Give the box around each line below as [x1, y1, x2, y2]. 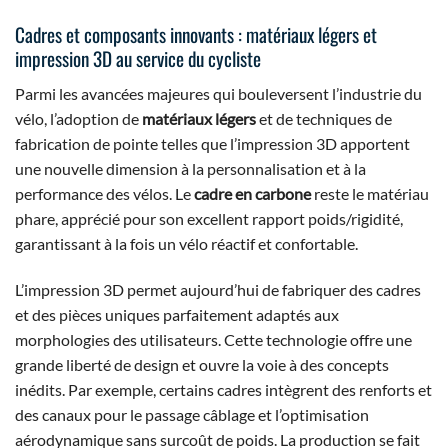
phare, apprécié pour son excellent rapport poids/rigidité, [15, 208, 403, 228]
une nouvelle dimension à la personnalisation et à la [15, 158, 366, 178]
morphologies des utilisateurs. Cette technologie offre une [15, 329, 412, 349]
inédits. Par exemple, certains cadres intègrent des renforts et [15, 379, 432, 399]
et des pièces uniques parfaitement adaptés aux [15, 304, 339, 324]
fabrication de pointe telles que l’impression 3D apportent [15, 133, 410, 153]
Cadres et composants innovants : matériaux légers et [15, 20, 377, 50]
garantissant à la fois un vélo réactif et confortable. [15, 233, 358, 253]
